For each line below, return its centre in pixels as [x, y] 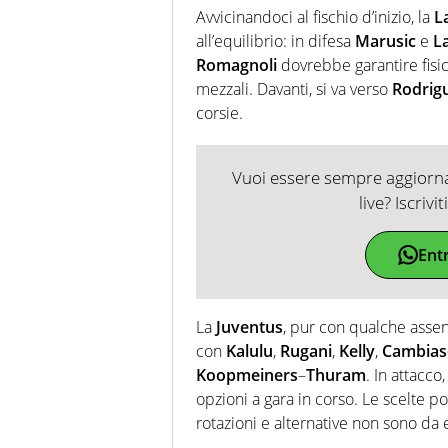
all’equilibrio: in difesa [275, 41]
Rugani [306, 351]
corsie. [219, 113]
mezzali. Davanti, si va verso [294, 89]
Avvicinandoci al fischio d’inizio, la [315, 17]
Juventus [249, 327]
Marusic [385, 41]
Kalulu [249, 351]
